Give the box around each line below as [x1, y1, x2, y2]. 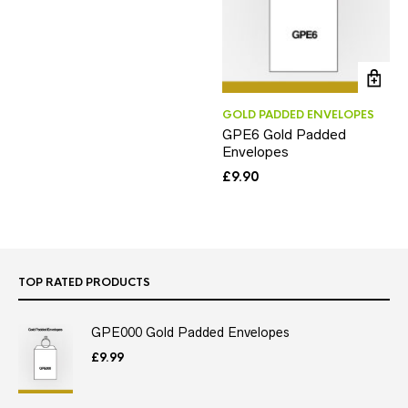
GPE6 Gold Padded [222, 126, 346, 142]
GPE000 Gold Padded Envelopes [91, 324, 290, 340]
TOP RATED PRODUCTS [18, 274, 150, 290]
